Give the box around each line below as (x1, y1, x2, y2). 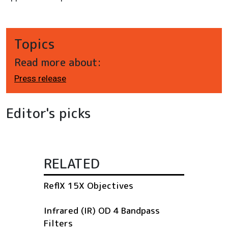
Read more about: (14, 55, 101, 70)
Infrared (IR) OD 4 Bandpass (44, 205, 160, 217)
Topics (14, 35, 55, 53)
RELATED (44, 154, 100, 173)
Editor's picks (6, 104, 91, 123)
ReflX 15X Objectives (44, 180, 133, 192)
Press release (14, 73, 66, 84)
